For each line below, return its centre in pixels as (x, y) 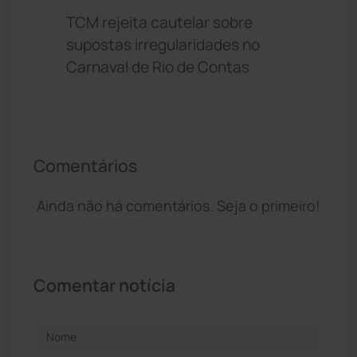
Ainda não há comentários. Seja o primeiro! (178, 205)
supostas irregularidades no (163, 44)
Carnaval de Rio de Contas (158, 67)
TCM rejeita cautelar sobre (159, 22)
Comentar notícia (104, 284)
